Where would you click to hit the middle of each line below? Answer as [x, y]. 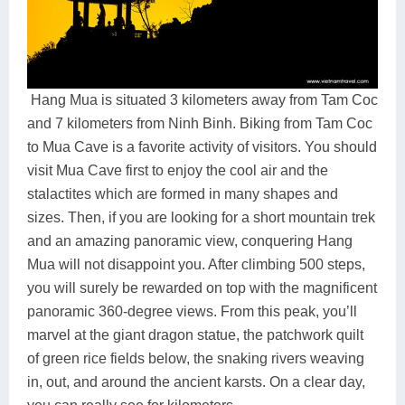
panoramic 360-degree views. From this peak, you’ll [192, 311]
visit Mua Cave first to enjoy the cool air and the [178, 170]
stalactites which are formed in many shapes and [183, 193]
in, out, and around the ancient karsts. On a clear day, [196, 381]
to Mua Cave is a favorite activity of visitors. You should [202, 146]
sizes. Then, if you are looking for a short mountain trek [201, 217]
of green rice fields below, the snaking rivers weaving [196, 358]
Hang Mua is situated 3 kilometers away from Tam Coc [204, 99]
